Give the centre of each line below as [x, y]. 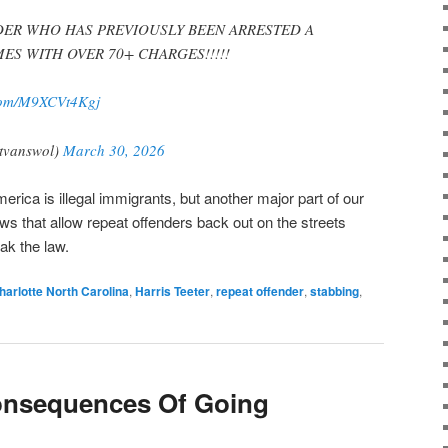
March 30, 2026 [114, 149]
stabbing [334, 291]
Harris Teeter [172, 291]
